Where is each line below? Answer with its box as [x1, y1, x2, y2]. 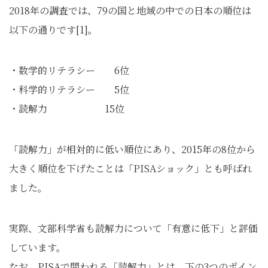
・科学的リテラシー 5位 [9, 83, 129, 97]
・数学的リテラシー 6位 [9, 63, 129, 78]
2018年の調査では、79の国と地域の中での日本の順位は [9, 4, 251, 18]
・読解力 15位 [9, 102, 124, 116]
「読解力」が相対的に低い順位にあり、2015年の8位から [9, 142, 255, 157]
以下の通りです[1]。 [9, 23, 98, 37]
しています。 [9, 240, 66, 255]
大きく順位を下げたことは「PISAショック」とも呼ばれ [9, 162, 252, 176]
